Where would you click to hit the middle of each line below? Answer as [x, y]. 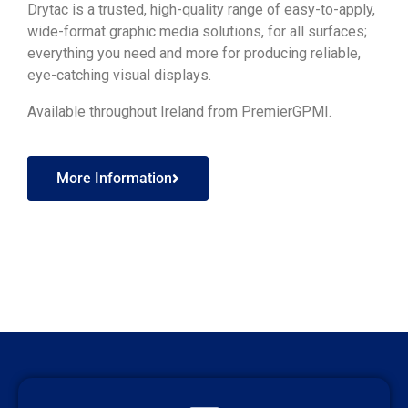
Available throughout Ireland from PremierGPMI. [179, 112]
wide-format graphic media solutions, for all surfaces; [197, 31]
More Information [114, 178]
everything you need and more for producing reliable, [194, 53]
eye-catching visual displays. [119, 75]
